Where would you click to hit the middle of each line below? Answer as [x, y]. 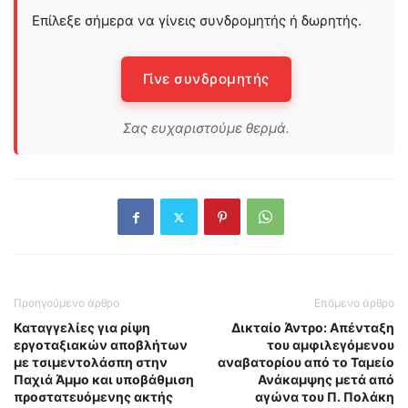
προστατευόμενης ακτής [93, 397]
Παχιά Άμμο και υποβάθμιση [104, 380]
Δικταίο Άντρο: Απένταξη [313, 328]
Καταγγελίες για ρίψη [82, 328]
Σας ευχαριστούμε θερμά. [206, 128]
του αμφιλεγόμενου [331, 345]
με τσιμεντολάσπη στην [91, 362]
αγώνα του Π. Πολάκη [325, 397]
